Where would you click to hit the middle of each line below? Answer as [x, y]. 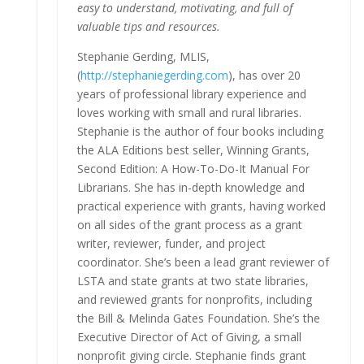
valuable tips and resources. [148, 26]
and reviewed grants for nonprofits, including [194, 299]
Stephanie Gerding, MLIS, [143, 56]
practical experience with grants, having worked [201, 206]
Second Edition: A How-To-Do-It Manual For [193, 168]
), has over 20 [264, 75]
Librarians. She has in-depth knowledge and [191, 187]
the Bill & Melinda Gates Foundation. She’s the [198, 318]
